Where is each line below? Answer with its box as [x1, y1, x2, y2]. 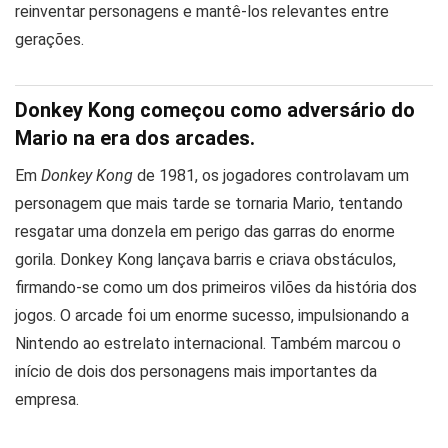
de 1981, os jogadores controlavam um [133, 165, 409, 185]
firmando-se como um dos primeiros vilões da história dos [15, 277, 417, 297]
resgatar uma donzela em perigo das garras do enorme [15, 221, 395, 241]
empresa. [15, 389, 79, 409]
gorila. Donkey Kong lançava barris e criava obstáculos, [15, 249, 396, 269]
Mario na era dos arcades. [15, 125, 255, 150]
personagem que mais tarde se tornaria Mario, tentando [15, 193, 403, 213]
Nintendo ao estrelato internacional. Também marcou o [15, 333, 401, 353]
